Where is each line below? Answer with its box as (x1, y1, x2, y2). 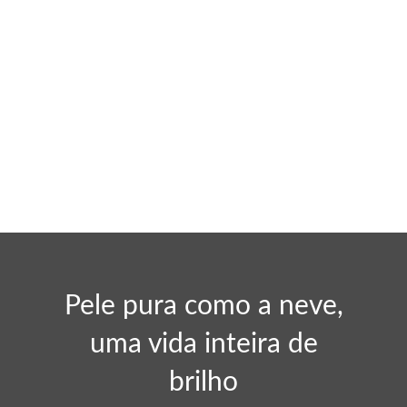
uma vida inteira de (89, 331, 318, 358)
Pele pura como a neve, (64, 293, 343, 320)
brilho (169, 369, 238, 396)
